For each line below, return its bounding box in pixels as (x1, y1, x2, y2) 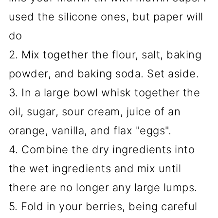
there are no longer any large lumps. (8, 181, 198, 194)
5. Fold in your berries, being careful (8, 200, 198, 213)
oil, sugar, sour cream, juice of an (8, 105, 181, 118)
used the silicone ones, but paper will (8, 10, 203, 23)
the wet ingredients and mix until (8, 162, 182, 175)
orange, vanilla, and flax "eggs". (8, 124, 172, 137)
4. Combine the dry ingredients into (8, 143, 195, 156)
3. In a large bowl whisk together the (8, 86, 200, 99)
